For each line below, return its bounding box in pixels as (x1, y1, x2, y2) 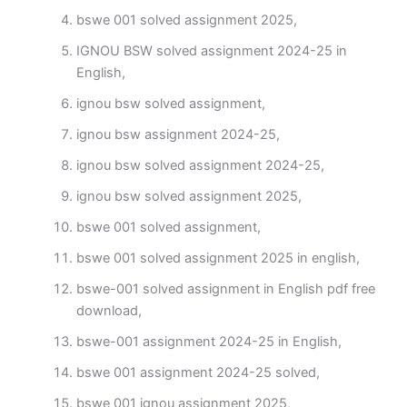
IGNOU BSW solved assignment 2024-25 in (75, 43, 347, 60)
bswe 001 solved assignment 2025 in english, (75, 250, 360, 267)
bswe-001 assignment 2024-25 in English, (75, 333, 342, 351)
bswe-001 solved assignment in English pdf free (75, 281, 375, 298)
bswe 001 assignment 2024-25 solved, (75, 364, 320, 382)
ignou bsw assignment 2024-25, (75, 126, 280, 144)
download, (75, 303, 142, 320)
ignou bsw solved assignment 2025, (75, 188, 302, 205)
